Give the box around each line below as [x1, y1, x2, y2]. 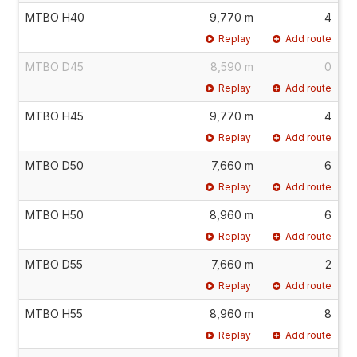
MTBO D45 [25, 59, 84, 73]
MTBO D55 [25, 257, 83, 271]
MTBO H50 [25, 207, 84, 222]
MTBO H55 [25, 306, 83, 320]
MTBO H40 [25, 10, 84, 24]
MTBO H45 [25, 108, 84, 123]
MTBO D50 [25, 158, 84, 172]
